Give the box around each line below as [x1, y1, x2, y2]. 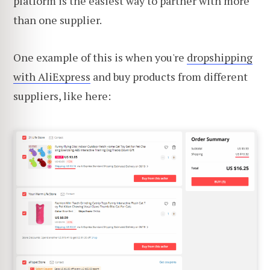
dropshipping [187, 50, 253, 65]
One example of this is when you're [13, 50, 187, 65]
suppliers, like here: [13, 89, 111, 104]
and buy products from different [90, 69, 248, 84]
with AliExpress [13, 69, 90, 84]
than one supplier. [13, 13, 102, 28]
